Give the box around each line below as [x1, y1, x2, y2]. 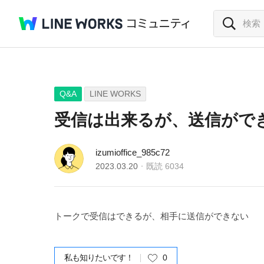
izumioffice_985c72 [95, 147, 170, 157]
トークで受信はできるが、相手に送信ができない [54, 211, 249, 221]
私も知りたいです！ [64, 253, 133, 262]
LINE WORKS [90, 89, 141, 98]
